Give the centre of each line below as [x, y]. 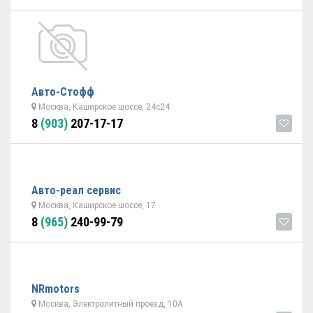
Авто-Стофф [63, 92]
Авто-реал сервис [76, 190]
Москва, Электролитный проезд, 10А [110, 304]
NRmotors [56, 289]
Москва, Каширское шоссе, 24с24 [103, 107]
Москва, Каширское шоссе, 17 [96, 205]
